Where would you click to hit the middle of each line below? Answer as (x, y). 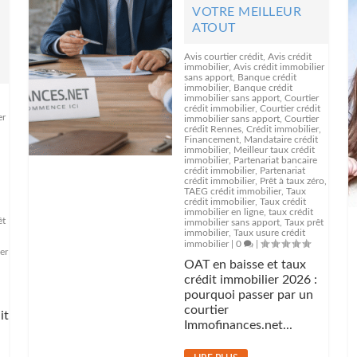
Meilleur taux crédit (275, 150)
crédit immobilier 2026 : (251, 280)
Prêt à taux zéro (292, 181)
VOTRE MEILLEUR (247, 12)
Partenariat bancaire (276, 160)
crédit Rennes (213, 129)
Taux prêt (304, 222)
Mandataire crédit (281, 139)
